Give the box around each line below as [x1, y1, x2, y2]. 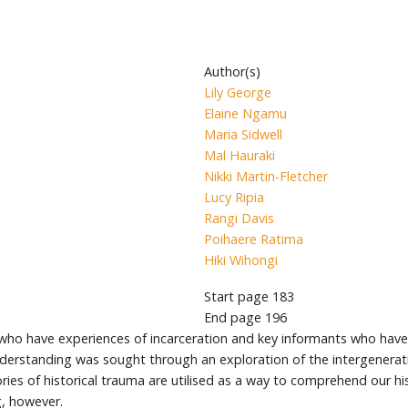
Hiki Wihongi [204, 250, 278, 269]
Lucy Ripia [204, 188, 264, 206]
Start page [204, 288, 269, 306]
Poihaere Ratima [204, 229, 303, 248]
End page [204, 309, 261, 327]
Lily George [204, 83, 271, 101]
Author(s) [204, 62, 260, 80]
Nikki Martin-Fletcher [204, 167, 328, 185]
